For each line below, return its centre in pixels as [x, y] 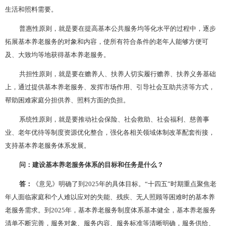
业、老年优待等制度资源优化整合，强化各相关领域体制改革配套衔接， [110, 132]
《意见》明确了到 [59, 183]
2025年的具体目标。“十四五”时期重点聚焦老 [151, 184]
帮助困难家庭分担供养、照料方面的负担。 [67, 100]
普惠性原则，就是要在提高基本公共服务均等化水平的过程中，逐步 [118, 28]
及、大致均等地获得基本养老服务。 [58, 54]
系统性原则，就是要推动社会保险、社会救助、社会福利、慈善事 [114, 119]
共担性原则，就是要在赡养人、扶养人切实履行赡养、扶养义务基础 [118, 73]
